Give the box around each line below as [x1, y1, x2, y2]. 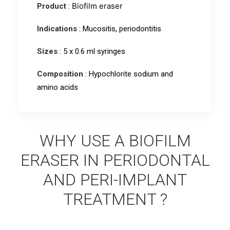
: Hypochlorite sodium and [83, 69, 173, 79]
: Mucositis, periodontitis [77, 24, 161, 33]
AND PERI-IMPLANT [43, 170, 187, 189]
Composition [37, 69, 83, 79]
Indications [37, 24, 77, 33]
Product [37, 2, 66, 11]
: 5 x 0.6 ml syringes [57, 47, 125, 56]
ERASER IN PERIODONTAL [20, 150, 210, 170]
